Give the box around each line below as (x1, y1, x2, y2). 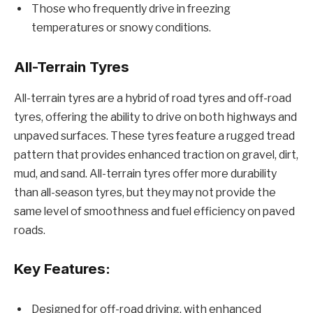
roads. (14, 223, 45, 237)
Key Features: (14, 260, 110, 278)
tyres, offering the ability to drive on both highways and (14, 110, 297, 124)
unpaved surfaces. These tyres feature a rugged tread (14, 129, 295, 143)
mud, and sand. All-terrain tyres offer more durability (14, 166, 277, 180)
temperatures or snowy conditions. (31, 20, 211, 34)
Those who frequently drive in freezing (31, 1, 231, 15)
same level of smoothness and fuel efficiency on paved (14, 204, 295, 218)
